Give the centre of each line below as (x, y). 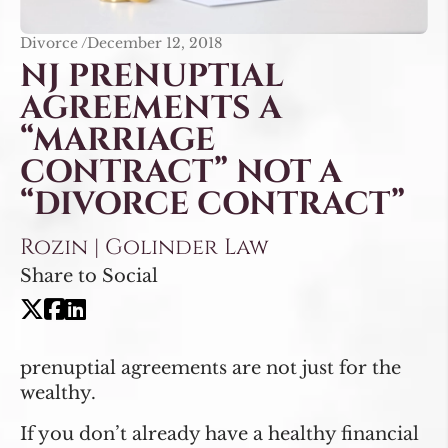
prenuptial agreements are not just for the (210, 367)
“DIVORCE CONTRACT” (212, 204)
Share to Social (89, 275)
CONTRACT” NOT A (181, 172)
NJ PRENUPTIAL (152, 76)
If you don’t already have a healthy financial (219, 433)
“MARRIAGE (117, 140)
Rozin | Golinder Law (144, 247)
